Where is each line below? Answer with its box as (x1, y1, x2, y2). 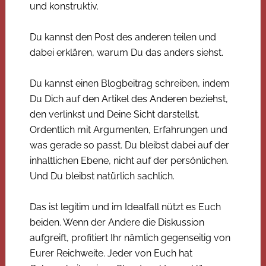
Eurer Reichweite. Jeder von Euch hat (29, 247, 192, 259)
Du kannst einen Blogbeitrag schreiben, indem (29, 77, 230, 89)
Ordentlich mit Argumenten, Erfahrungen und (29, 123, 227, 135)
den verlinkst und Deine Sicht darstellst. (29, 108, 199, 120)
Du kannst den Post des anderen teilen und (29, 31, 216, 43)
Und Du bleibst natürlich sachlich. (29, 170, 175, 182)
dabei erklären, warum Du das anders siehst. (29, 46, 223, 58)
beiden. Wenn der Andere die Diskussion (29, 216, 204, 228)
